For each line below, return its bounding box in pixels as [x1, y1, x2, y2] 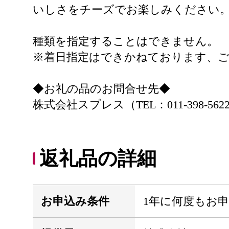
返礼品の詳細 [39, 148, 156, 169]
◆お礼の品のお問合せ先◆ [33, 82, 170, 95]
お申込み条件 [41, 195, 109, 208]
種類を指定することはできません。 [33, 35, 218, 48]
